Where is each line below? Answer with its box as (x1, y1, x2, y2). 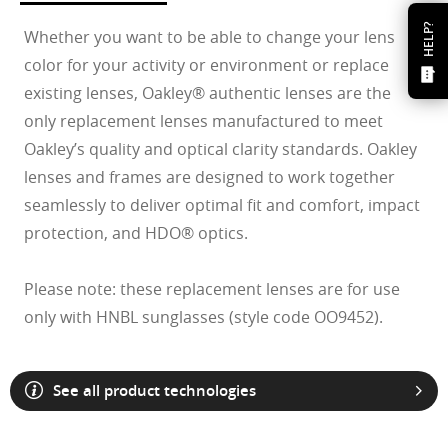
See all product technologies (53, 379, 256, 401)
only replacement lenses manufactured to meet (24, 109, 383, 132)
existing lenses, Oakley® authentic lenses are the (24, 81, 391, 104)
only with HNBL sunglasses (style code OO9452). (24, 305, 383, 328)
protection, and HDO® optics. (24, 221, 248, 244)
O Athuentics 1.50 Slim (44, 427, 166, 443)
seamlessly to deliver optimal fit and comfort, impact (24, 193, 420, 216)
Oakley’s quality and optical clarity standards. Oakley (24, 137, 417, 160)
